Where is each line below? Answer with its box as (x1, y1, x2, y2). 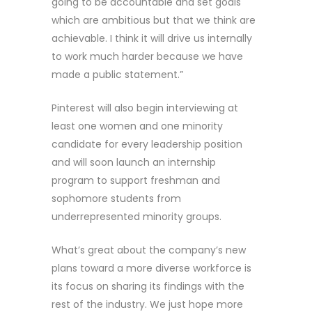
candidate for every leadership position (52, 136, 242, 151)
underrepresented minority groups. (52, 209, 221, 224)
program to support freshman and (52, 173, 220, 187)
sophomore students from (52, 191, 181, 205)
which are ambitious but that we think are (52, 13, 256, 27)
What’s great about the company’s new (52, 242, 246, 257)
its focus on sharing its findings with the (52, 279, 244, 293)
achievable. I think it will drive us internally (52, 31, 252, 45)
